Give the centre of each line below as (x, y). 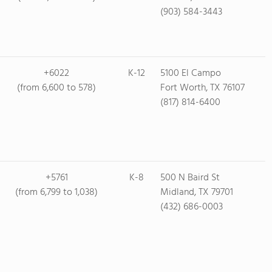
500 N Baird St (190, 178)
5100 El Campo (190, 73)
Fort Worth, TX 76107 (202, 88)
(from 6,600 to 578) (56, 88)
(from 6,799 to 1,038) (56, 192)
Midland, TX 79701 (196, 192)
